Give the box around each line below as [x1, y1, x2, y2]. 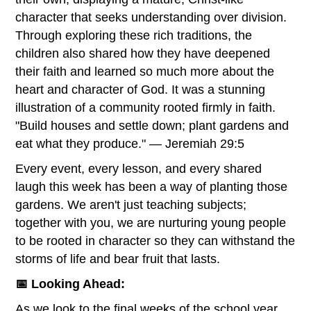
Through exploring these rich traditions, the [15, 28, 253, 42]
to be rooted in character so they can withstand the [15, 233, 296, 248]
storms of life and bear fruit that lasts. [15, 251, 221, 266]
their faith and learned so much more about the [15, 64, 275, 78]
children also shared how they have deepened [15, 46, 271, 60]
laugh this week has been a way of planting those [15, 179, 288, 194]
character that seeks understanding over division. [15, 10, 287, 24]
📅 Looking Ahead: [15, 276, 126, 291]
